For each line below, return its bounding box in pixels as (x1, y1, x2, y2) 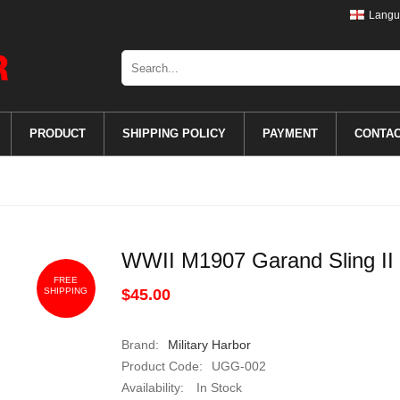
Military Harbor (167, 337, 251, 352)
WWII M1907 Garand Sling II (121, 248, 394, 272)
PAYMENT (262, 127, 318, 140)
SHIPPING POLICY (121, 127, 226, 140)
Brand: (121, 337, 159, 352)
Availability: (121, 380, 184, 395)
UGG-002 (211, 359, 266, 373)
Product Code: (121, 359, 203, 373)
